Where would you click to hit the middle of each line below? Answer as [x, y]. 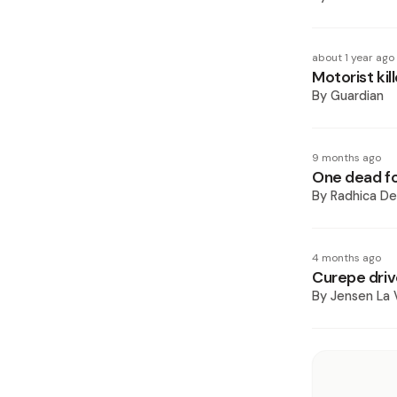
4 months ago [346, 258]
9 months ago [346, 158]
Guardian [357, 96]
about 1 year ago [353, 58]
